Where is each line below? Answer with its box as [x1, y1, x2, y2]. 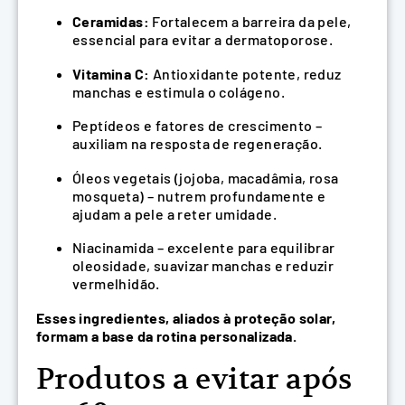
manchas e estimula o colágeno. [72, 82, 285, 100]
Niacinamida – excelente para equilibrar [72, 239, 335, 257]
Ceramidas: [72, 12, 149, 30]
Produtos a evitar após [36, 360, 353, 397]
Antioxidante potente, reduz [149, 64, 342, 82]
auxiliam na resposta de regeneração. [72, 135, 323, 153]
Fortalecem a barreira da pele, [149, 12, 352, 30]
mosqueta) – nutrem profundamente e [72, 186, 326, 204]
